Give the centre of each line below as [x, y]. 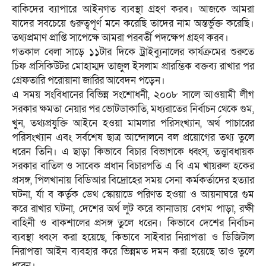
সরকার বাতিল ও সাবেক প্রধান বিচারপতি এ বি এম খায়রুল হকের [133, 166]
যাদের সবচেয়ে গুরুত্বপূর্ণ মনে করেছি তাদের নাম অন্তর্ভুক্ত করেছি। [133, 24]
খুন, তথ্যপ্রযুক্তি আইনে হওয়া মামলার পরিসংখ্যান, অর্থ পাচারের [133, 123]
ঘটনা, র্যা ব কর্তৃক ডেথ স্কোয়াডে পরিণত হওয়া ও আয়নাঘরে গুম [133, 195]
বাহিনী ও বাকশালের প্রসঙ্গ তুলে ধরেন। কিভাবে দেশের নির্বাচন [133, 223]
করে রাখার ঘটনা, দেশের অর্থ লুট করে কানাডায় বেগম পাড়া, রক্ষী [133, 209]
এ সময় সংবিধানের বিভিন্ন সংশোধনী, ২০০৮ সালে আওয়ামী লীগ [133, 95]
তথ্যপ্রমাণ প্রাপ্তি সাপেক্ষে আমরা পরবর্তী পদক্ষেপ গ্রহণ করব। [120, 38]
